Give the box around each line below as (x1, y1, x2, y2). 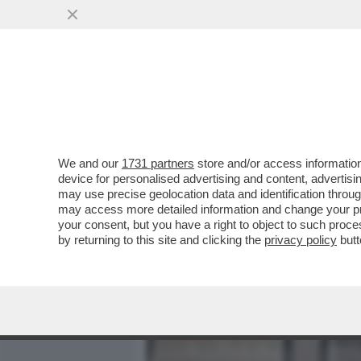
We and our (58, 156, 122, 170)
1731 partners (122, 156, 194, 170)
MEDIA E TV (206, 93, 274, 112)
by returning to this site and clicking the (58, 233, 264, 247)
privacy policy (264, 233, 337, 247)
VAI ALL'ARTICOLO (171, 211, 285, 225)
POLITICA (295, 93, 351, 112)
